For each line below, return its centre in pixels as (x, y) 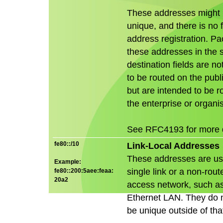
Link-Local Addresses (173, 146)
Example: (68, 162)
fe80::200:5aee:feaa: (84, 170)
